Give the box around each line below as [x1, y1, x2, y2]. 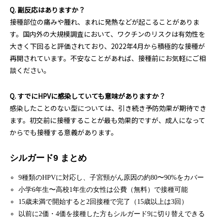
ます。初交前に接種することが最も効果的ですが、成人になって [10, 115, 205, 125]
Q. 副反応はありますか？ [10, 5, 85, 15]
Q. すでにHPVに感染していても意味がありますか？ [10, 91, 166, 101]
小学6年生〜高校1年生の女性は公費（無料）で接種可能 [18, 186, 188, 193]
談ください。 [10, 65, 50, 75]
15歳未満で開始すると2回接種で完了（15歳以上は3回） [18, 198, 188, 205]
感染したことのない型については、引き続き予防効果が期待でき [10, 103, 206, 113]
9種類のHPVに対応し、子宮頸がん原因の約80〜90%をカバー [18, 174, 204, 181]
